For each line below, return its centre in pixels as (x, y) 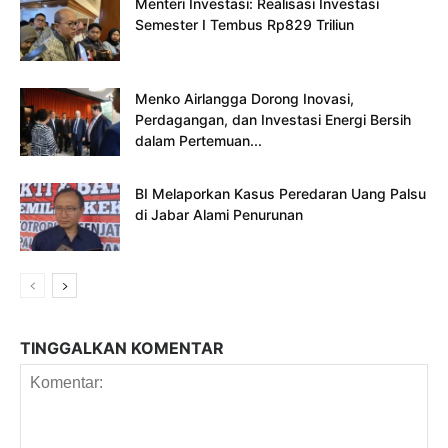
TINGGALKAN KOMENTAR (122, 347)
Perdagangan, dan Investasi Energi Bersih (273, 119)
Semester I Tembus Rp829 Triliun (244, 24)
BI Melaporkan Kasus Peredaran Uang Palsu (280, 193)
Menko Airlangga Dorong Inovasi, (244, 98)
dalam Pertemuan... (198, 140)
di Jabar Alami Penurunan (219, 214)
